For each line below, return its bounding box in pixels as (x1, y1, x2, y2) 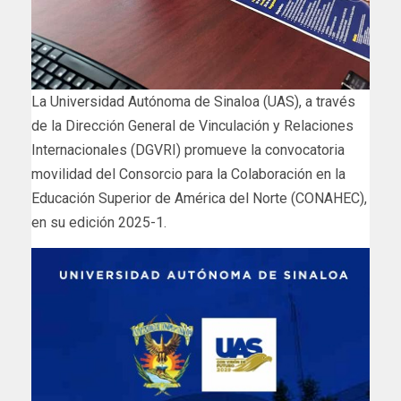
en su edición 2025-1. (31, 213, 166, 231)
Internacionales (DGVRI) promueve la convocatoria (31, 141, 345, 158)
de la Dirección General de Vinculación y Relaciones (31, 116, 354, 134)
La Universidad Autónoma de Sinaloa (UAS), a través (31, 92, 355, 110)
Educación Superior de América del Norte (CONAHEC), (31, 189, 367, 207)
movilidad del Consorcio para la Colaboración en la (31, 165, 346, 183)
